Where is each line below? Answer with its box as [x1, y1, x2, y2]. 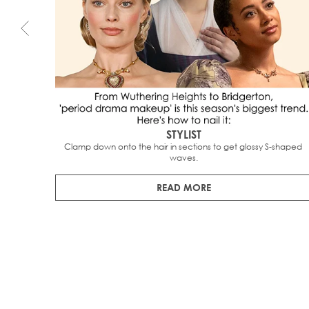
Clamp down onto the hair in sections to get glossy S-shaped [63, 140, 302, 152]
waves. [170, 151, 199, 163]
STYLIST [166, 127, 202, 141]
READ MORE [157, 181, 212, 193]
